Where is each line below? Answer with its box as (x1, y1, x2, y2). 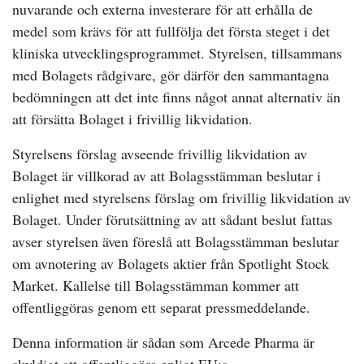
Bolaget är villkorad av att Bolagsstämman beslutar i (12, 166, 321, 185)
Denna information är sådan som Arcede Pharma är (12, 332, 314, 352)
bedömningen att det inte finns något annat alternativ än (12, 87, 340, 106)
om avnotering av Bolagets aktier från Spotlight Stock (12, 253, 329, 273)
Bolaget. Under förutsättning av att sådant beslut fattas (12, 210, 332, 229)
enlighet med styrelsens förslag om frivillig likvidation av (12, 188, 351, 207)
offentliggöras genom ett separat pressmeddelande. (12, 297, 310, 317)
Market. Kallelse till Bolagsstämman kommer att (12, 275, 299, 295)
